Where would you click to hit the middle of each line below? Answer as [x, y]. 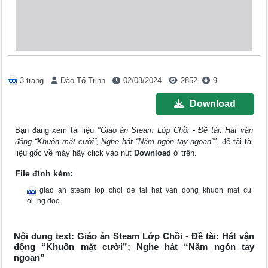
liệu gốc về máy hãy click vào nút [75, 153]
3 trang [32, 80]
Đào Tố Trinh [83, 80]
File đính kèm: [44, 174]
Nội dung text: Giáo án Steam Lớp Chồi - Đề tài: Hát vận [134, 236]
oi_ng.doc [43, 201]
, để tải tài [235, 142]
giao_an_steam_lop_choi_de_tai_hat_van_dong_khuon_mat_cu [146, 191]
